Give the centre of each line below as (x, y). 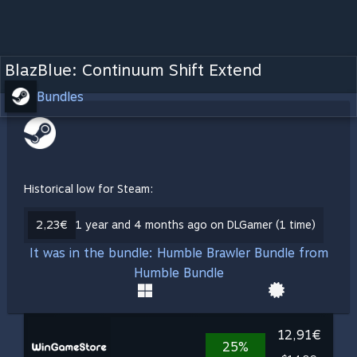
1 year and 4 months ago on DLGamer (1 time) (196, 225)
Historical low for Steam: (88, 189)
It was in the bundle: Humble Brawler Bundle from (178, 253)
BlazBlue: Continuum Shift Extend (133, 70)
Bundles (60, 96)
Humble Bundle (178, 273)
